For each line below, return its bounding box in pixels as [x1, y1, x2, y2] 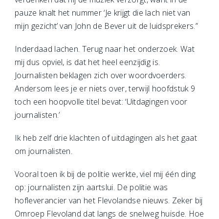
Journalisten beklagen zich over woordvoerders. [15, 70, 187, 81]
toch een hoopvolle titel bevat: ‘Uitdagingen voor [15, 96, 188, 107]
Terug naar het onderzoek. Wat [82, 44, 195, 54]
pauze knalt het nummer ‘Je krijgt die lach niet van [15, 7, 191, 18]
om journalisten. [15, 146, 73, 156]
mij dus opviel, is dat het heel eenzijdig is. [15, 57, 160, 67]
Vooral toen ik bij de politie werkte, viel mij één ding [15, 169, 196, 179]
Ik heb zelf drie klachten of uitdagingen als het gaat [15, 132, 197, 143]
